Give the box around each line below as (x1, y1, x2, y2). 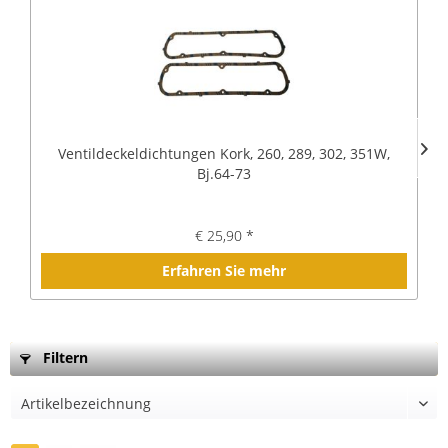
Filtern (39, 348, 88, 367)
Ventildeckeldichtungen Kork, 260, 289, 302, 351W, (58, 144, 390, 163)
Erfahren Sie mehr (162, 261, 286, 280)
